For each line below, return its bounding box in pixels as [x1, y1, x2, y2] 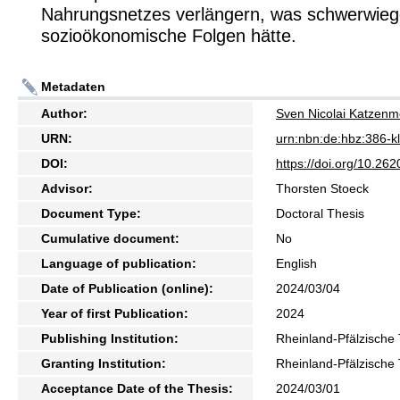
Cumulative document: [41, 230, 179, 246]
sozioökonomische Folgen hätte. [41, 26, 296, 46]
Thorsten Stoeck [276, 180, 369, 196]
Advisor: [41, 180, 93, 196]
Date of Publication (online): [41, 280, 213, 296]
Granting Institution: [41, 355, 166, 371]
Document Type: [41, 205, 141, 221]
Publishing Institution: [41, 330, 179, 346]
